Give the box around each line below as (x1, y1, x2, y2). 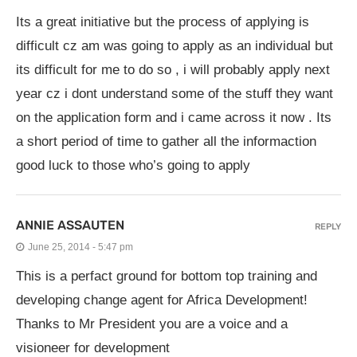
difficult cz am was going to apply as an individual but (16, 38, 333, 53)
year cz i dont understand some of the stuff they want (16, 86, 333, 101)
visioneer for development (16, 340, 170, 355)
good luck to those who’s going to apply (16, 158, 250, 173)
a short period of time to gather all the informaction (16, 134, 316, 149)
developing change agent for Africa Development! (16, 292, 308, 308)
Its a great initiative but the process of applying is (16, 14, 309, 29)
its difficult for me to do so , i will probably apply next (16, 62, 330, 77)
